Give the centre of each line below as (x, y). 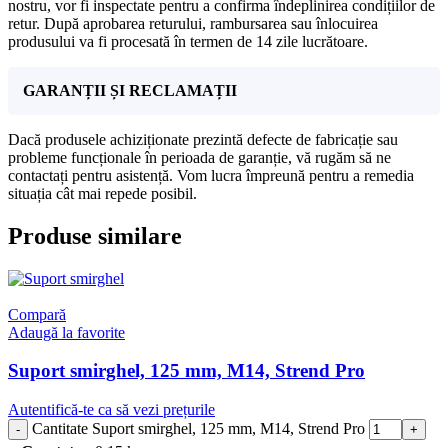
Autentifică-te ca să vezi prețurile (111, 409)
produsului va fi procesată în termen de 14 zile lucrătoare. (188, 41)
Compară (37, 314)
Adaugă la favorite (66, 332)
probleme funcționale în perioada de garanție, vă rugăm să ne (199, 157)
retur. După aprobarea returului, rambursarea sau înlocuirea (193, 23)
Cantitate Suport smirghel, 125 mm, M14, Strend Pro (198, 428)
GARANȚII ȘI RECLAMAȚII (130, 90)
